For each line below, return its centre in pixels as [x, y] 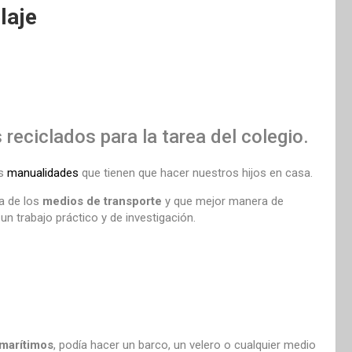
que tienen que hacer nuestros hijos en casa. [196, 172]
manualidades [43, 172]
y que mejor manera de [223, 201]
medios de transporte [102, 201]
